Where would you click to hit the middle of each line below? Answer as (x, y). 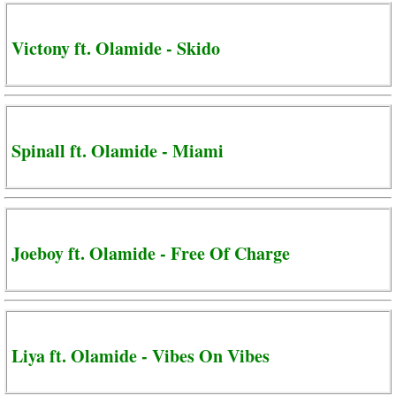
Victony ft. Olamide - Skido (116, 48)
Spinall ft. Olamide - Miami (118, 150)
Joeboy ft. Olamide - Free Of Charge (151, 253)
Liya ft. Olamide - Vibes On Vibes (141, 355)
